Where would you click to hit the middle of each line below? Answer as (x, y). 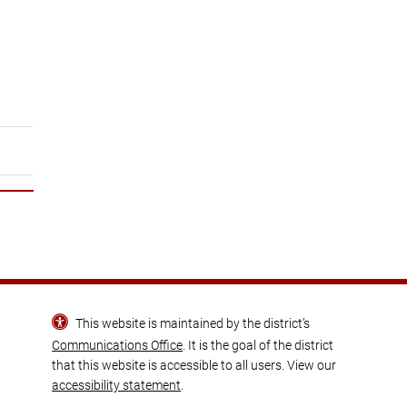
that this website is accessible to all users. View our (194, 365)
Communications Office (118, 345)
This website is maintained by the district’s (191, 323)
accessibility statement (117, 385)
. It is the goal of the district (258, 345)
